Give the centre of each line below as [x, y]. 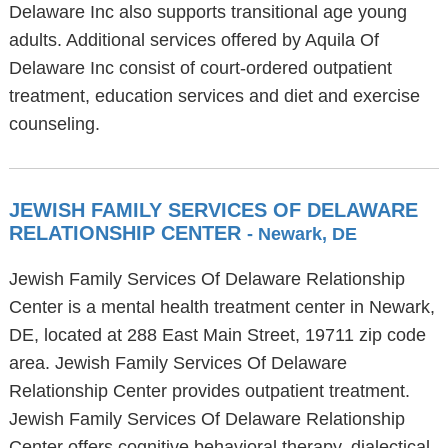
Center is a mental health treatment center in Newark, [221, 307]
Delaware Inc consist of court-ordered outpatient [200, 68]
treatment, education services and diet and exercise [214, 96]
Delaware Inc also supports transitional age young [207, 12]
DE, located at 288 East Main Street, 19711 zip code [217, 335]
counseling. [54, 124]
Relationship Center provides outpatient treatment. [209, 391]
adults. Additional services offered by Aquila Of [193, 40]
